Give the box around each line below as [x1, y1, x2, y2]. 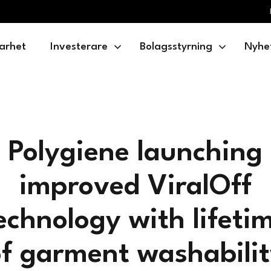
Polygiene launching [8, 139, 263, 167]
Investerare [50, 42, 108, 52]
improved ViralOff [19, 173, 252, 201]
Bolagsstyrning [139, 42, 212, 52]
